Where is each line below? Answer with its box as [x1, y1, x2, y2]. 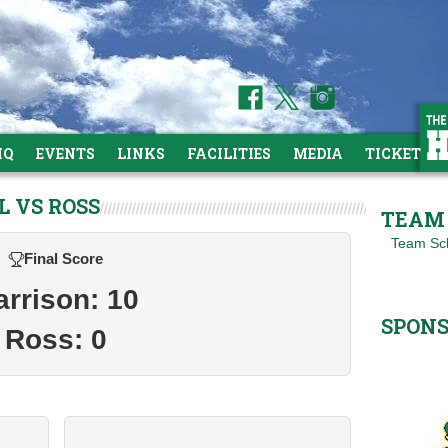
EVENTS [36, 144, 95, 163]
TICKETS [365, 144, 430, 163]
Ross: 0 [5, 324, 107, 355]
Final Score [24, 250, 103, 267]
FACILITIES [187, 144, 271, 163]
